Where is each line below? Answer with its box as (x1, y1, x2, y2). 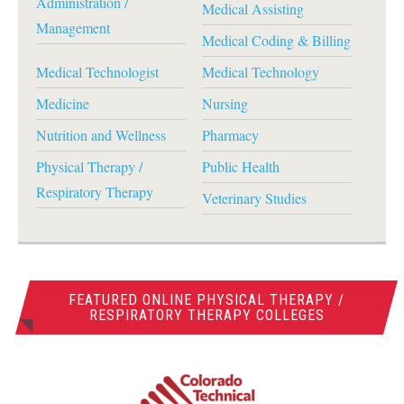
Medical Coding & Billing (201, 31, 351, 50)
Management (36, 18, 110, 37)
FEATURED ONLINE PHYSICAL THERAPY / (69, 291, 344, 308)
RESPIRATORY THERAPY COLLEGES (88, 307, 325, 324)
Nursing (201, 94, 248, 113)
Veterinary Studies (201, 188, 307, 207)
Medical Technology (201, 62, 319, 81)
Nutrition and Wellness (36, 125, 166, 144)
